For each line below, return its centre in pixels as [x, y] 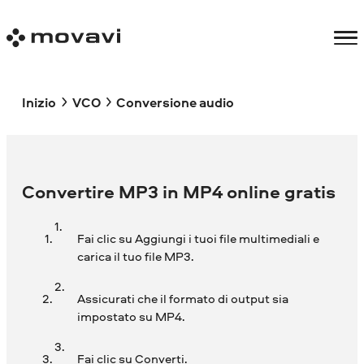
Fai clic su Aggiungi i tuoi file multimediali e [198, 239]
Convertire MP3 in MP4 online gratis [179, 192]
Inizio [39, 102]
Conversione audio [175, 102]
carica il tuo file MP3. [135, 257]
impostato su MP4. [130, 317]
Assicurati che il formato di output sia [182, 299]
